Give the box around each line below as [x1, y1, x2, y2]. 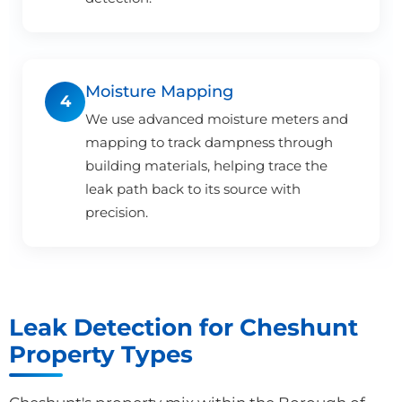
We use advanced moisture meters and [85, 109, 348, 127]
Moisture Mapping [85, 81, 233, 100]
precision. [85, 203, 148, 221]
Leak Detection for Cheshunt [9, 312, 358, 341]
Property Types [9, 339, 193, 368]
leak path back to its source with [85, 179, 301, 197]
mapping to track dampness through [85, 133, 333, 151]
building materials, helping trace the [85, 156, 328, 174]
